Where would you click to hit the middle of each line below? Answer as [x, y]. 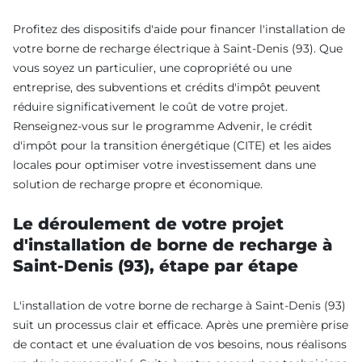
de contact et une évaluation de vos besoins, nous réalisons [180, 344]
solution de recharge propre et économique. [138, 184]
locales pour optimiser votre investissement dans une [164, 164]
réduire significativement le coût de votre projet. [150, 106]
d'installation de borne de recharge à [173, 244]
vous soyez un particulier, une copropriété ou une [152, 67]
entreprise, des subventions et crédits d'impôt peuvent [167, 87]
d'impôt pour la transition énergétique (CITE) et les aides [172, 145]
